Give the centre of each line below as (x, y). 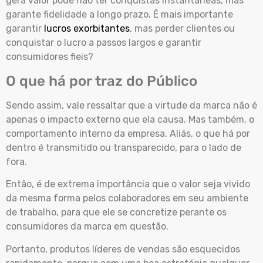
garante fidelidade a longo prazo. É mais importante (119, 15)
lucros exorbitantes (87, 29)
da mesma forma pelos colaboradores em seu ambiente (127, 198)
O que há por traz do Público (102, 81)
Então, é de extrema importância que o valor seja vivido (128, 184)
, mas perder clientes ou (182, 29)
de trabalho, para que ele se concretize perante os (116, 213)
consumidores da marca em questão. (87, 227)
